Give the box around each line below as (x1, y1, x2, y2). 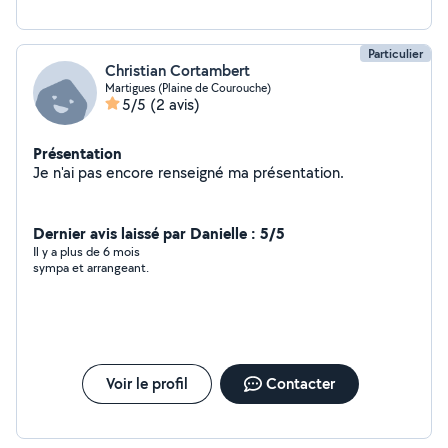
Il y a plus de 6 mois (33, 243, 140, 260)
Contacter (265, 373, 335, 394)
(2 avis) (150, 94, 200, 115)
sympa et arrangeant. (33, 259, 149, 276)
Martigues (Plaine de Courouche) (105, 80, 271, 95)
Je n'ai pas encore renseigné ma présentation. (253, 162, 344, 183)
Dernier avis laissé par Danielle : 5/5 (33, 222, 285, 244)
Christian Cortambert (105, 60, 250, 81)
